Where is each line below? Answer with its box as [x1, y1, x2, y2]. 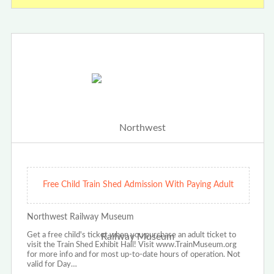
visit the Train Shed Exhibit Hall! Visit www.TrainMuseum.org [26, 241, 237, 250]
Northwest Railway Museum [26, 213, 134, 222]
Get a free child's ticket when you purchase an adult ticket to [26, 231, 236, 240]
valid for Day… [26, 261, 77, 269]
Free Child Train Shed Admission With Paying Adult [42, 180, 234, 190]
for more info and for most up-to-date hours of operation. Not [26, 251, 240, 259]
